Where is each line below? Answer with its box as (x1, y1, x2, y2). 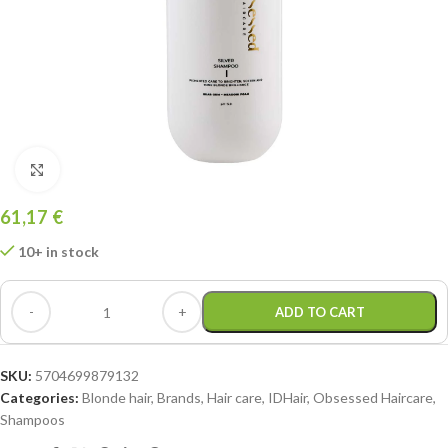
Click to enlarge (59, 161, 155, 177)
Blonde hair (82, 389, 151, 406)
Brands (157, 389, 201, 406)
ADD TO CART (274, 304, 365, 320)
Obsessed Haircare (313, 389, 433, 406)
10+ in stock (18, 243, 100, 260)
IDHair (268, 389, 307, 406)
